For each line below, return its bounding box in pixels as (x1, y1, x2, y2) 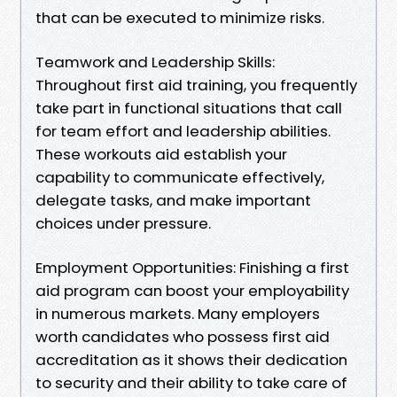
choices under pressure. (35, 212, 211, 234)
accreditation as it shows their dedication (35, 348, 347, 370)
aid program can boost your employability (35, 279, 349, 301)
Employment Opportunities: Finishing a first (35, 256, 349, 278)
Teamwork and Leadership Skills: (35, 51, 275, 73)
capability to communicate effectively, (35, 166, 324, 188)
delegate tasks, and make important (35, 189, 311, 211)
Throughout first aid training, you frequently (35, 74, 357, 96)
